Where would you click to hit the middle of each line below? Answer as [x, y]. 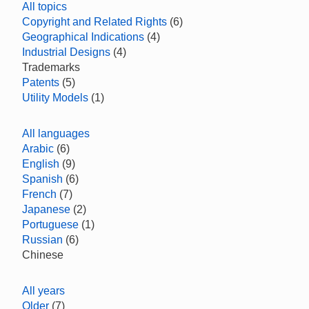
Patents [41, 82]
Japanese [46, 209]
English [41, 164]
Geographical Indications [83, 37]
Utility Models [55, 98]
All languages [56, 133]
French [39, 194]
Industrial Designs [66, 52]
